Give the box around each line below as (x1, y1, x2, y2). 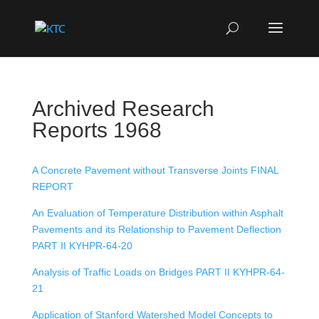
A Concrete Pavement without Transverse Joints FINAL (31, 164, 278, 176)
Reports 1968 (31, 118, 162, 142)
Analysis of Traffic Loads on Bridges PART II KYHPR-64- (31, 266, 285, 278)
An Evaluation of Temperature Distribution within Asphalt (31, 207, 283, 219)
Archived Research (31, 97, 214, 120)
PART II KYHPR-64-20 (31, 240, 132, 251)
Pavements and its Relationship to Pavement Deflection (31, 224, 281, 235)
